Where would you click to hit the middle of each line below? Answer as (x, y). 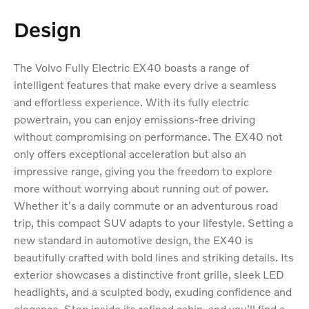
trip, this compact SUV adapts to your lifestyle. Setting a (153, 223)
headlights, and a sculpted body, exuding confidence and (153, 292)
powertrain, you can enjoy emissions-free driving (134, 119)
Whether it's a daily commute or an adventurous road (146, 206)
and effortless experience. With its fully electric (131, 102)
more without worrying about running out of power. (141, 188)
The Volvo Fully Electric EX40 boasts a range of (131, 68)
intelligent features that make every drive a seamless (145, 85)
